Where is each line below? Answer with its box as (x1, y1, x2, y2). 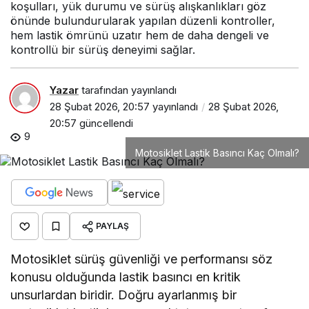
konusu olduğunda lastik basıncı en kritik (10, 270, 241, 285)
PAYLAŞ (96, 221, 129, 232)
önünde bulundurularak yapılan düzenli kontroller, (10, 13, 275, 28)
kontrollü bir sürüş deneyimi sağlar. (10, 42, 195, 57)
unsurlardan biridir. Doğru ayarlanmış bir (10, 288, 237, 303)
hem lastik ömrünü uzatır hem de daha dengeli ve (10, 28, 269, 42)
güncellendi (77, 117, 133, 130)
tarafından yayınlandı (79, 83, 177, 97)
